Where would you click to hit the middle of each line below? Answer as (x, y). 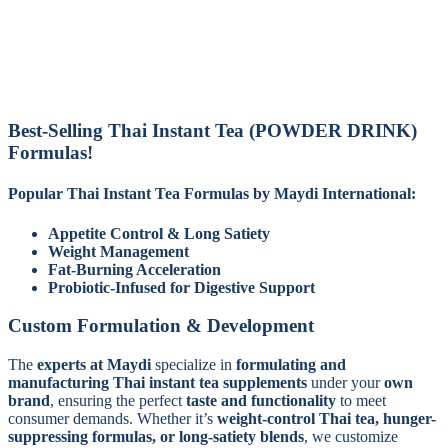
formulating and (291, 365)
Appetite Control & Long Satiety (159, 234)
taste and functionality (261, 401)
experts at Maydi (94, 365)
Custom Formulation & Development (161, 326)
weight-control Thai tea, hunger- (326, 419)
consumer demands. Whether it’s (112, 419)
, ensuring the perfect (118, 401)
